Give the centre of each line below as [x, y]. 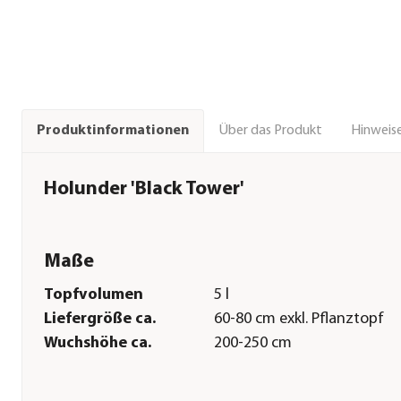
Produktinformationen [113, 131]
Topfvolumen [94, 295]
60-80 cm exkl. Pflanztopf [299, 320]
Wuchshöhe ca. [98, 344]
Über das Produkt [270, 130]
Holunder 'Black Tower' [144, 189]
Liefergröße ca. [100, 320]
